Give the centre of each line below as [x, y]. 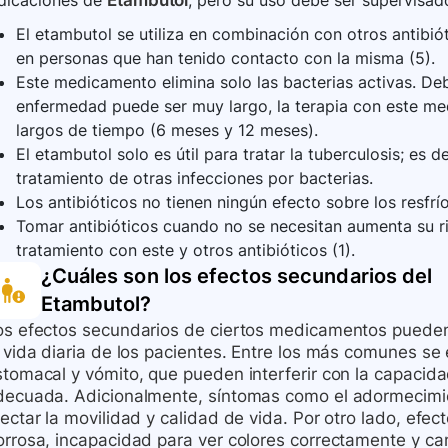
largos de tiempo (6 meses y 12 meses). [167, 130]
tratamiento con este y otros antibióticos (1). [185, 250]
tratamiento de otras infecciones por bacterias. [194, 178]
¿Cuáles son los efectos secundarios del [236, 276]
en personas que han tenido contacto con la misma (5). [225, 58]
